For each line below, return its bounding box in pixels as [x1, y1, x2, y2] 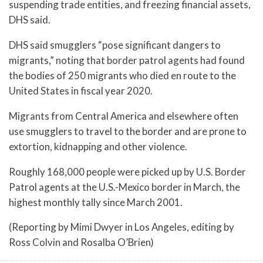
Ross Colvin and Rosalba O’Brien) [9, 236, 154, 249]
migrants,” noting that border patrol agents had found [9, 53, 245, 66]
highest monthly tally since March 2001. [9, 195, 183, 208]
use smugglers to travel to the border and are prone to [9, 124, 247, 137]
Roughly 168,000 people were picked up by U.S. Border [9, 165, 246, 178]
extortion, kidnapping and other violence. [9, 140, 187, 153]
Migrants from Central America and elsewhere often [9, 109, 238, 122]
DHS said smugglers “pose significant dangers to [9, 38, 221, 51]
